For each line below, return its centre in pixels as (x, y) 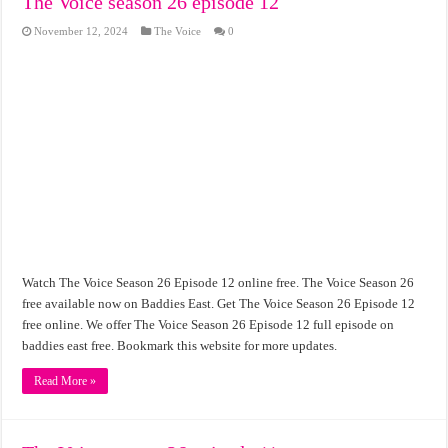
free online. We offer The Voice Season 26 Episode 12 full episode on (208, 324)
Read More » (65, 380)
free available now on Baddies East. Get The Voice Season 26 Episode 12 (219, 303)
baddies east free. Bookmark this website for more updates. (180, 345)
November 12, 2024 (81, 30)
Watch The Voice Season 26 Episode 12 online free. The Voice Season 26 (218, 282)
